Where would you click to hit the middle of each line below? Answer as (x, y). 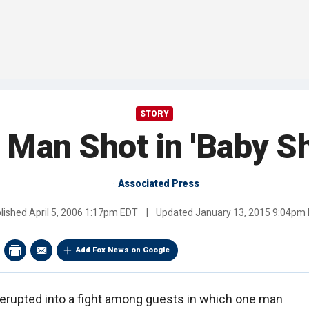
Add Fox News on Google (123, 250)
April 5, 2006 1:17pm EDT (83, 213)
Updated (174, 213)
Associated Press (158, 184)
